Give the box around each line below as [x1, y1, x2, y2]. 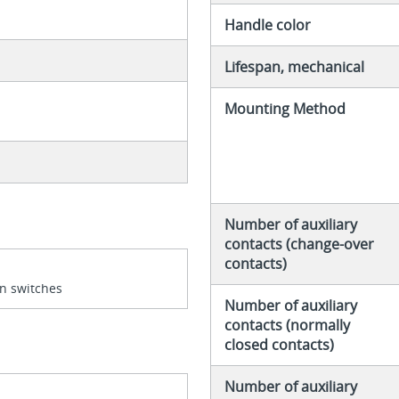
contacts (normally [224, 315, 350, 336]
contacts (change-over [224, 234, 374, 255]
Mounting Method [224, 99, 346, 119]
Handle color [224, 15, 311, 36]
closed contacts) [224, 335, 334, 355]
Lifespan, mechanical [224, 57, 364, 77]
